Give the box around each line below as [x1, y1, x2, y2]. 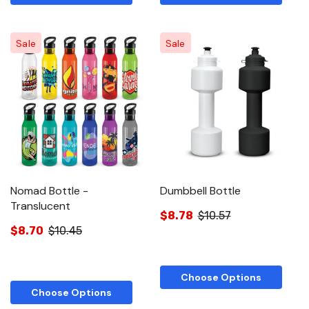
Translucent [10, 198, 70, 213]
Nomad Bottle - [10, 183, 88, 198]
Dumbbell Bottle [159, 183, 241, 198]
